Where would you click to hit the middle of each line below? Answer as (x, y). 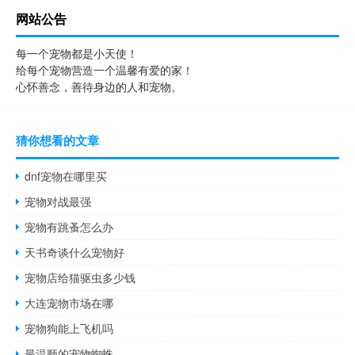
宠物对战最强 (58, 201)
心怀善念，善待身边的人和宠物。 (99, 86)
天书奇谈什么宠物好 (75, 252)
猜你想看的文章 (57, 140)
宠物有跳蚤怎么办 (69, 226)
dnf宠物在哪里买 (66, 176)
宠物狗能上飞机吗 (69, 328)
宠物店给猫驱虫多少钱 (80, 277)
